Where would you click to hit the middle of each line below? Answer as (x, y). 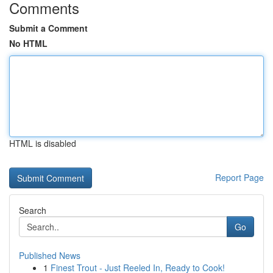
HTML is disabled (43, 143)
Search (33, 210)
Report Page (239, 177)
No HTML (28, 43)
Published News (50, 255)
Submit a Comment (48, 28)
